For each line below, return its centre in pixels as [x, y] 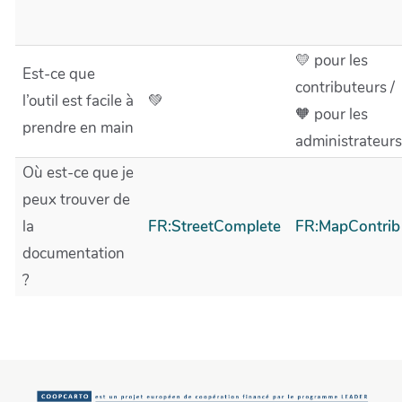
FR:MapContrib [348, 227]
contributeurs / [345, 87]
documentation [74, 253]
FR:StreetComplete [214, 227]
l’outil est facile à [78, 101]
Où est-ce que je [78, 173]
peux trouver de [76, 200]
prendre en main [78, 128]
